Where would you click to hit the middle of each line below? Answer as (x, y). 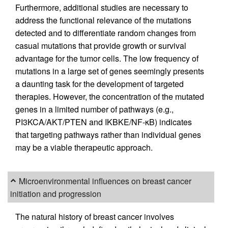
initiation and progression (55, 194)
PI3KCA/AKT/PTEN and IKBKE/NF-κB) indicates (104, 122)
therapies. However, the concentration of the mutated (110, 96)
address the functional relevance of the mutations (103, 20)
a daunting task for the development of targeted (99, 83)
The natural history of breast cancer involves (95, 217)
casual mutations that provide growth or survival (101, 45)
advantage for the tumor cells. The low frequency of (107, 58)
